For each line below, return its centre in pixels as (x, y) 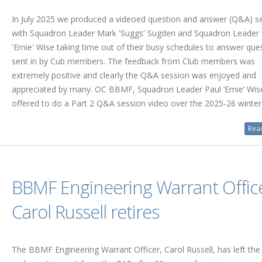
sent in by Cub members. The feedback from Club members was (133, 61)
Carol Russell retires (85, 212)
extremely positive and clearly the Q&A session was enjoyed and (134, 75)
